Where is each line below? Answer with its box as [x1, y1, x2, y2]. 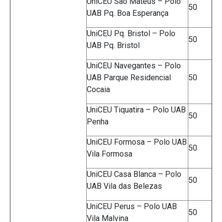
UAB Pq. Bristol [87, 41, 140, 51]
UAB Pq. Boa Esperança [87, 8, 168, 18]
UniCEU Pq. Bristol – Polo [87, 29, 175, 39]
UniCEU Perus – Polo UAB [87, 202, 177, 212]
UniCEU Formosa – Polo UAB [87, 137, 187, 147]
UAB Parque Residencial [87, 73, 171, 83]
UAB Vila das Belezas [87, 181, 162, 191]
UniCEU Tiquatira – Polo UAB [87, 105, 186, 115]
